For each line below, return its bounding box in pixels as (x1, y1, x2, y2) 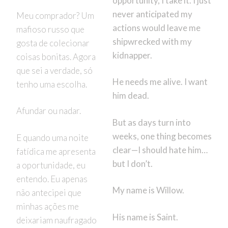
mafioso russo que (16, 23, 84, 35)
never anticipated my (112, 8, 192, 19)
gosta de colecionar (16, 37, 90, 48)
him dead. (112, 90, 149, 101)
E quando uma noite (16, 132, 89, 143)
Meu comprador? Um (16, 10, 94, 21)
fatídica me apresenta (16, 146, 96, 157)
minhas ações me (16, 201, 79, 212)
